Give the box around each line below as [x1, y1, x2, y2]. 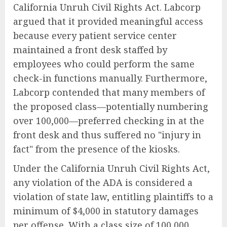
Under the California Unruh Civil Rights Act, [13, 162, 210, 175]
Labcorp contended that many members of [13, 86, 205, 99]
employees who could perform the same [13, 58, 195, 70]
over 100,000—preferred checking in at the [13, 115, 204, 127]
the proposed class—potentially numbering [13, 100, 208, 113]
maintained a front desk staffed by [13, 44, 167, 56]
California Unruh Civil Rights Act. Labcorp [13, 1, 201, 14]
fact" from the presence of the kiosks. [13, 143, 180, 156]
